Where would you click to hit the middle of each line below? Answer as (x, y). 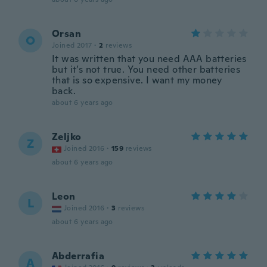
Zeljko (67, 137)
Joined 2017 (72, 45)
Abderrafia (78, 256)
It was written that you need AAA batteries (149, 59)
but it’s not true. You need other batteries (146, 69)
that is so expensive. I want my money (137, 80)
